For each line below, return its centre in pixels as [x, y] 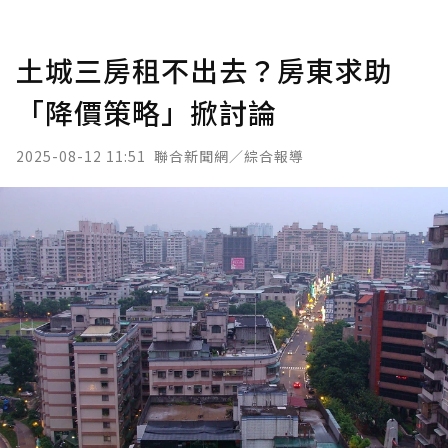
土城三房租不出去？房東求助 [204, 70]
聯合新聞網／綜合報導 [229, 156]
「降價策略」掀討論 [146, 112]
